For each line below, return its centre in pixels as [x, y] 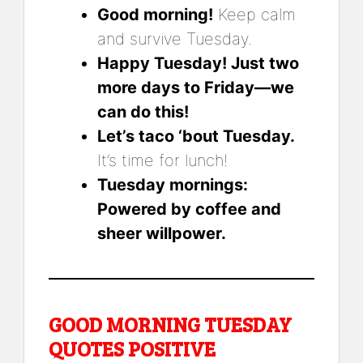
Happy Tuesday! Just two [198, 63]
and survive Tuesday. [175, 38]
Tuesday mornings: [173, 184]
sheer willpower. [162, 233]
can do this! [143, 111]
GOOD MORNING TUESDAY [170, 324]
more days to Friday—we [196, 87]
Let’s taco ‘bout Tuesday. [196, 136]
